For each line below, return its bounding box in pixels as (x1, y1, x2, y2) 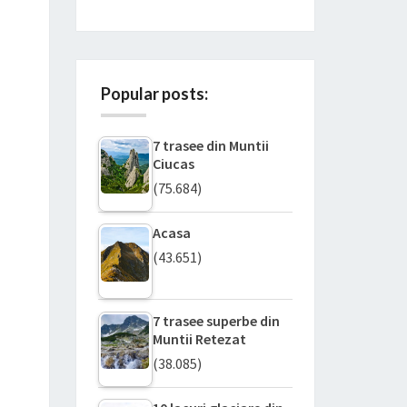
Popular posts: (100, 83, 208, 104)
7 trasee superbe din (152, 311, 280, 330)
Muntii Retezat (152, 329, 246, 348)
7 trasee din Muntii (152, 135, 269, 154)
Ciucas (152, 154, 194, 173)
